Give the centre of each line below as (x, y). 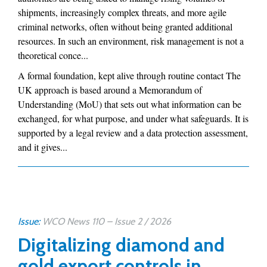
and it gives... (43, 147)
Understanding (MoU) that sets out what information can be (130, 104)
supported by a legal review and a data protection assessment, (133, 133)
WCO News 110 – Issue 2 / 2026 (107, 221)
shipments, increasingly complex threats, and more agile (122, 12)
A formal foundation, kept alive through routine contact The (129, 75)
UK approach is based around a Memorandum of (110, 90)
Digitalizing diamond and (121, 245)
